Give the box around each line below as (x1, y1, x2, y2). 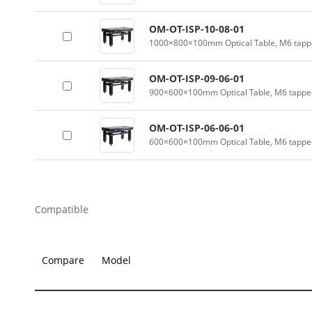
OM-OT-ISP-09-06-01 (149, 72, 244, 85)
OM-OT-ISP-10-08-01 (149, 22, 244, 36)
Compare (42, 253, 84, 267)
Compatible (35, 203, 88, 216)
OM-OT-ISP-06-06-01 (149, 121, 244, 134)
